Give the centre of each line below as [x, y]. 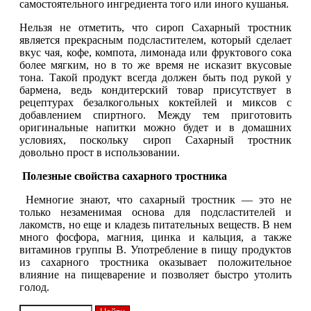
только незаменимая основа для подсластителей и [155, 212]
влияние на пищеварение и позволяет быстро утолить [155, 275]
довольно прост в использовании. [100, 152]
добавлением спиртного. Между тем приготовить [155, 115]
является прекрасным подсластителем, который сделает [155, 40]
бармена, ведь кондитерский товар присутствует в [155, 90]
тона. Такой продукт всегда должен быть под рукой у [155, 77]
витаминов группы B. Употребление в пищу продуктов [155, 250]
